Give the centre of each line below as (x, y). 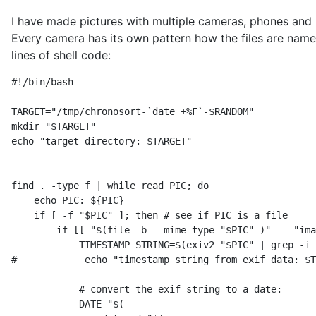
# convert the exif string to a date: (147, 289)
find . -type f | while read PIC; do (110, 186)
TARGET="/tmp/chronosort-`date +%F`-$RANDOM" (133, 111)
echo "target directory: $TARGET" (102, 141)
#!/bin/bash (42, 82)
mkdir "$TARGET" (54, 126)
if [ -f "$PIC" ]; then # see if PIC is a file (150, 215)
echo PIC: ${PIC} (68, 200)
